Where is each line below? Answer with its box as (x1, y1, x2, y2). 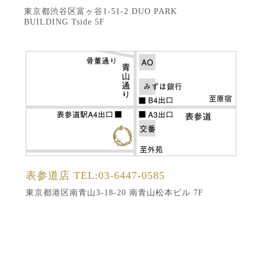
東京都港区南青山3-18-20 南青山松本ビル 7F (26, 188, 204, 197)
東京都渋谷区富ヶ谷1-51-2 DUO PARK (24, 6, 177, 16)
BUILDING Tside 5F (24, 17, 105, 26)
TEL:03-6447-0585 (74, 169, 165, 181)
